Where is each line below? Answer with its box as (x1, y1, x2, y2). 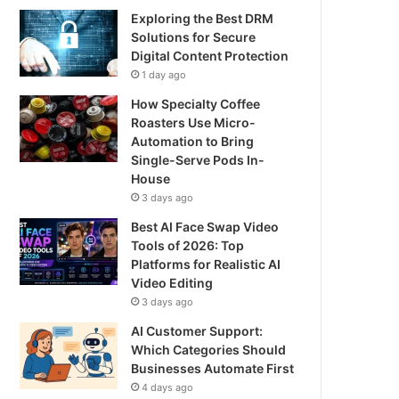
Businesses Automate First (131, 361, 295, 376)
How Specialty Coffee (131, 96, 261, 111)
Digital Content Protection (131, 48, 289, 63)
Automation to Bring (131, 134, 255, 149)
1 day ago (142, 69, 187, 81)
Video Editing (131, 275, 214, 290)
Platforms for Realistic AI (131, 256, 281, 272)
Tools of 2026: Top (131, 238, 245, 253)
